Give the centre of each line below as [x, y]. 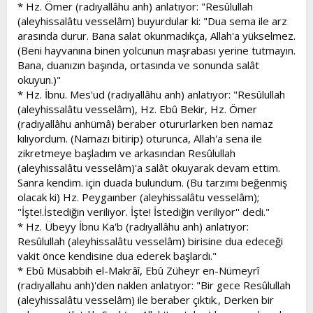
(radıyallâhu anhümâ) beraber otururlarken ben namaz [145, 123]
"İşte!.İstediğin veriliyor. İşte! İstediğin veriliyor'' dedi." [144, 211]
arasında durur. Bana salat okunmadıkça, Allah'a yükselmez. [156, 35]
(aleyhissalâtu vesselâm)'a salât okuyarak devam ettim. [149, 167]
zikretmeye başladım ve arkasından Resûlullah [126, 153]
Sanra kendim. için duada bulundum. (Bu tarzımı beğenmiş [152, 182]
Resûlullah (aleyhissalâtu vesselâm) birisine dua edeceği [150, 241]
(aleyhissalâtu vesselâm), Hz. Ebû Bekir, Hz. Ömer [137, 109]
